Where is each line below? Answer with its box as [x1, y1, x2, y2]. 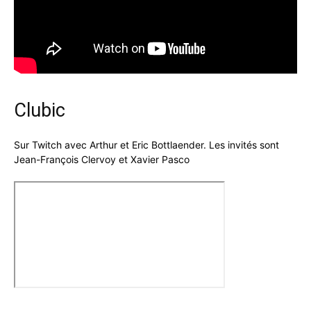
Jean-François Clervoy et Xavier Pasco [14, 153, 190, 166]
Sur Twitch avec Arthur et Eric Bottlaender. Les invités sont [14, 139, 279, 151]
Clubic [14, 99, 65, 122]
